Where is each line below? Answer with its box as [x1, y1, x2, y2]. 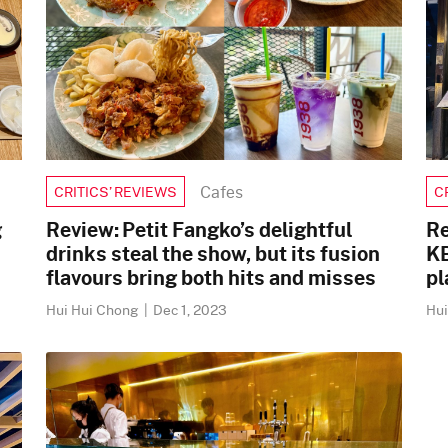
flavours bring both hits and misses [46, 262, 376, 292]
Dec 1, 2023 [153, 299, 227, 320]
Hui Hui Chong [46, 299, 142, 320]
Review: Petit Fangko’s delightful [46, 214, 352, 244]
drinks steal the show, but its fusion [46, 238, 380, 268]
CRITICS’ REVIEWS [54, 181, 177, 202]
